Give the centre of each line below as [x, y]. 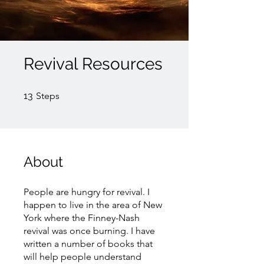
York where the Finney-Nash [82, 218]
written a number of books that [88, 244]
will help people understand [82, 257]
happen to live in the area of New [93, 205]
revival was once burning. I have [89, 231]
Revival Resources [93, 64]
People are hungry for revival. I [87, 192]
